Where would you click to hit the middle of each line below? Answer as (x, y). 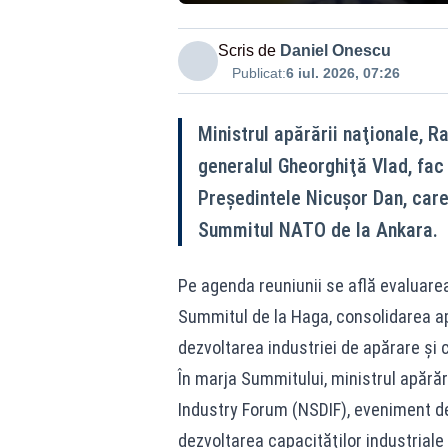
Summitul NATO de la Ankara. (317, 229)
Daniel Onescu (335, 50)
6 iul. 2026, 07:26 (342, 72)
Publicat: (258, 72)
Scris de (246, 50)
